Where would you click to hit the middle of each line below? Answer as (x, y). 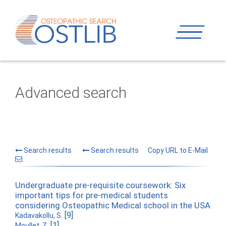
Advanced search (71, 93)
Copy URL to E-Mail (178, 150)
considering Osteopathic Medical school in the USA (113, 205)
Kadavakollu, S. (39, 215)
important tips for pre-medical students (92, 195)
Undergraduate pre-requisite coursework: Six (100, 185)
